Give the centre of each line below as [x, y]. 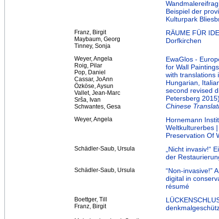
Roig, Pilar [88, 65]
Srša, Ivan [88, 99]
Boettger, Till [91, 199]
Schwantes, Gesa [98, 106]
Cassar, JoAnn [94, 79]
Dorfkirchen [184, 40]
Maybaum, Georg [97, 39]
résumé [177, 186]
